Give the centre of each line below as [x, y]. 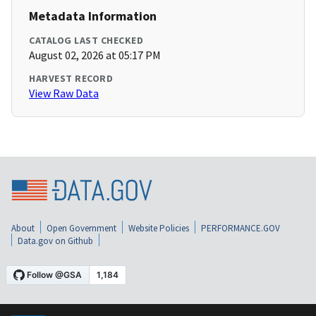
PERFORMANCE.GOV [241, 228]
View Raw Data [64, 93]
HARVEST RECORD [71, 79]
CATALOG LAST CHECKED [86, 41]
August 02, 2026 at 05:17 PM [95, 55]
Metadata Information [93, 16]
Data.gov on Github [55, 241]
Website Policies [159, 228]
